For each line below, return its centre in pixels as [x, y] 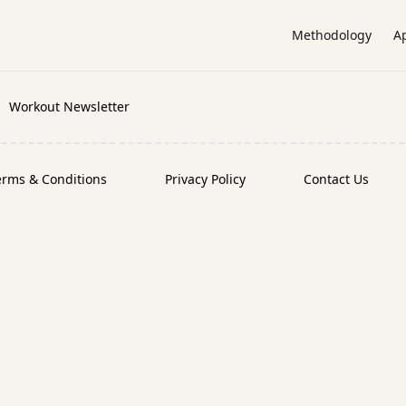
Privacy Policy [205, 179]
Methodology [331, 35]
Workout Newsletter [70, 106]
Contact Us [336, 179]
